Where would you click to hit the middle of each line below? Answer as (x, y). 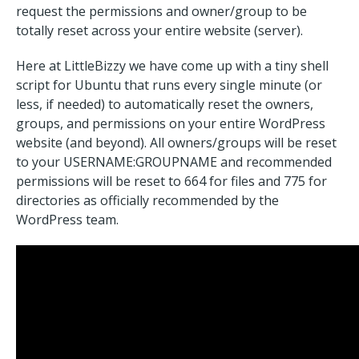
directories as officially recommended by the (147, 200)
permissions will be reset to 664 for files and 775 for (171, 181)
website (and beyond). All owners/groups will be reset (176, 143)
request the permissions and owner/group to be (161, 11)
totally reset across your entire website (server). (159, 30)
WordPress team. (67, 220)
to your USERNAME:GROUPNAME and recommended (174, 162)
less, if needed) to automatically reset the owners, (165, 104)
